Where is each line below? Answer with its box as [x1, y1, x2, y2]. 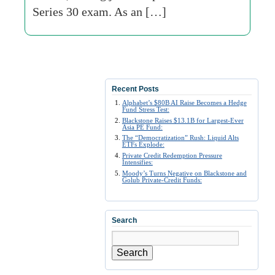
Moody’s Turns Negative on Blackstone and [122, 169, 247, 177]
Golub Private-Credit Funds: [122, 176, 202, 184]
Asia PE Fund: [122, 123, 163, 131]
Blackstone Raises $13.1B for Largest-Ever [122, 116, 244, 124]
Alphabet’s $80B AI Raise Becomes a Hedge [122, 99, 247, 106]
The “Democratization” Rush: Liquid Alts [122, 134, 239, 142]
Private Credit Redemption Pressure [122, 152, 222, 160]
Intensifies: [122, 158, 153, 166]
